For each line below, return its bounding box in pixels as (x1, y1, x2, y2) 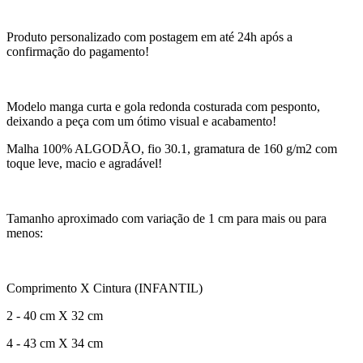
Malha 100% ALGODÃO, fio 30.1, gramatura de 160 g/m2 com (6, 142, 337, 156)
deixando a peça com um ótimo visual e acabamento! (6, 114, 276, 129)
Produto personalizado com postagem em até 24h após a (6, 30, 293, 45)
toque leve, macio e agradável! (6, 156, 162, 171)
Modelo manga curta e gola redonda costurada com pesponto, (6, 100, 320, 114)
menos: (6, 226, 43, 241)
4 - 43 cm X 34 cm (6, 336, 103, 351)
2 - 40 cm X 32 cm (6, 309, 103, 323)
